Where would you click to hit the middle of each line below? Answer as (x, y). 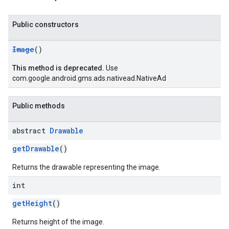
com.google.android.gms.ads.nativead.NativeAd (89, 78)
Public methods (39, 106)
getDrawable (36, 148)
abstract (31, 131)
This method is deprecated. (58, 68)
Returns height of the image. (58, 222)
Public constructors (45, 25)
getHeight (32, 203)
